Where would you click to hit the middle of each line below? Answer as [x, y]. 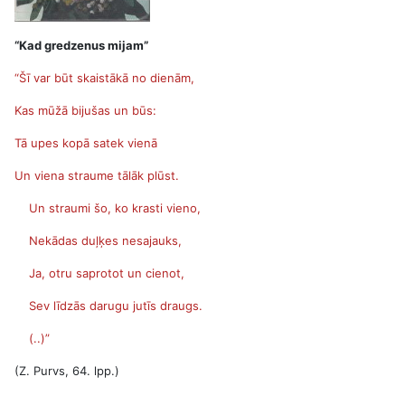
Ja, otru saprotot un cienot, [99, 273]
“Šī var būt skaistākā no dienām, [104, 78]
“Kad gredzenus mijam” [81, 45]
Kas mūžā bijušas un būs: [85, 110]
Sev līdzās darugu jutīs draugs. [108, 306]
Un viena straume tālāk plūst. [97, 175]
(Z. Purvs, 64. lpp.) [67, 371]
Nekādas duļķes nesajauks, [98, 240]
